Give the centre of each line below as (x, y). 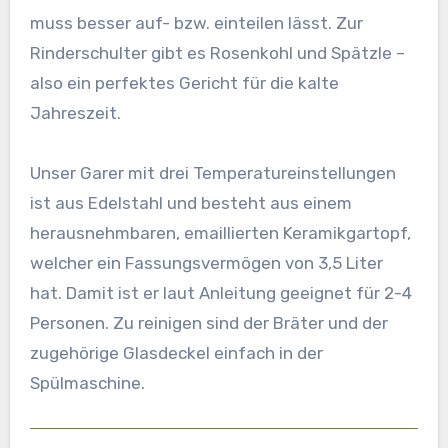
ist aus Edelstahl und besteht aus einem (190, 203)
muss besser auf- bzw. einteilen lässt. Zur (196, 23)
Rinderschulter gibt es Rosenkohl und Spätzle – (217, 53)
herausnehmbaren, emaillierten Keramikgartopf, (220, 233)
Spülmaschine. (87, 383)
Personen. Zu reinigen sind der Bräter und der (208, 323)
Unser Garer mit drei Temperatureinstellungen (212, 173)
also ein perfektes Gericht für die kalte (184, 83)
